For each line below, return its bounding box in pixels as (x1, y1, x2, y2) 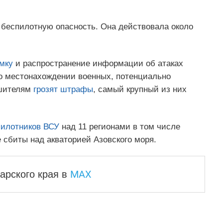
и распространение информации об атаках (12, 59, 183, 69)
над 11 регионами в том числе (59, 121, 180, 131)
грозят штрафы (33, 85, 93, 95)
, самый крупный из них (93, 85, 187, 95)
